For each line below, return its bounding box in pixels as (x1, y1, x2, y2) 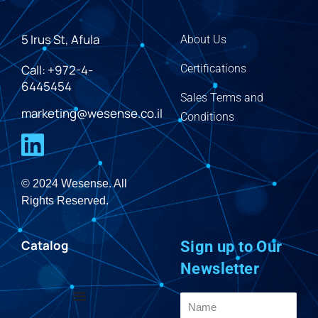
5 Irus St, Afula (21, 31, 99, 48)
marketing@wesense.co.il (21, 104, 163, 121)
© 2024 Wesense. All (21, 177, 127, 190)
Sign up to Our (180, 237, 283, 256)
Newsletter (180, 259, 260, 278)
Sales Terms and (180, 91, 263, 104)
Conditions (180, 110, 234, 124)
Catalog (21, 237, 68, 254)
